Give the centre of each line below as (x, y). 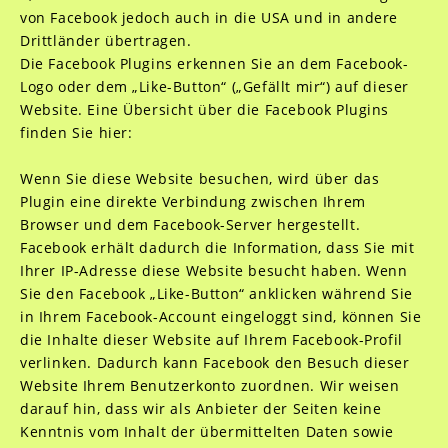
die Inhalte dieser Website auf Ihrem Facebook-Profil (211, 339)
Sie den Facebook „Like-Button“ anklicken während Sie (216, 293)
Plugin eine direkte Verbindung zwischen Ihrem (192, 201)
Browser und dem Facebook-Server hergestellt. (190, 224)
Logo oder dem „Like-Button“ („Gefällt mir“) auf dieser (214, 86)
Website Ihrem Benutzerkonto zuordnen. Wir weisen (209, 385)
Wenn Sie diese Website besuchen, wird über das (199, 178)
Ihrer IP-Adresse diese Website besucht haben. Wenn (213, 270)
